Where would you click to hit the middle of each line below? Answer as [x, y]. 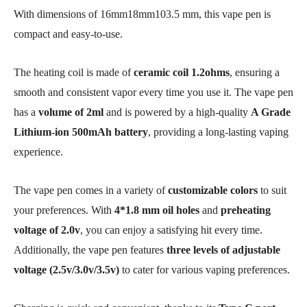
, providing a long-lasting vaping [218, 132]
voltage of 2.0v [47, 230]
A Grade [271, 112]
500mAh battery [110, 132]
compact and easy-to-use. [68, 34]
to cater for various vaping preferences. [205, 270]
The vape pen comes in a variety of [91, 190]
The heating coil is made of [74, 72]
